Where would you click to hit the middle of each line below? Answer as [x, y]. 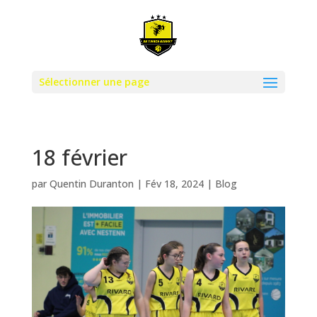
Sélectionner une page [94, 82]
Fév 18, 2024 [174, 184]
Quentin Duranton [91, 184]
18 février [79, 157]
